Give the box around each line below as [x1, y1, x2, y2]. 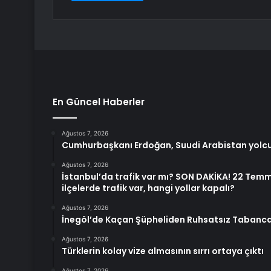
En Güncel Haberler [53, 96, 145, 109]
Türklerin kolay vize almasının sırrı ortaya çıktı [62, 245, 264, 258]
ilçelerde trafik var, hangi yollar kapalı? [62, 182, 235, 195]
